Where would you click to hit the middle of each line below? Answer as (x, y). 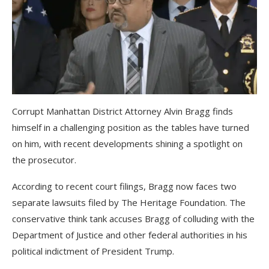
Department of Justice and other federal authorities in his (130, 235)
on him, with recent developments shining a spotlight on (127, 144)
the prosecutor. (44, 160)
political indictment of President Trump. (93, 251)
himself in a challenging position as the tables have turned (131, 128)
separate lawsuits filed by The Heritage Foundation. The (129, 203)
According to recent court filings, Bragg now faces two (124, 186)
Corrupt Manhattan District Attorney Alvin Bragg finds (122, 111)
